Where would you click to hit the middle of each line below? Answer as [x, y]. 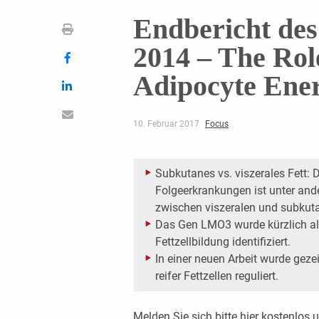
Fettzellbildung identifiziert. [223, 241]
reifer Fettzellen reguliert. [216, 276]
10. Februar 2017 [167, 124]
